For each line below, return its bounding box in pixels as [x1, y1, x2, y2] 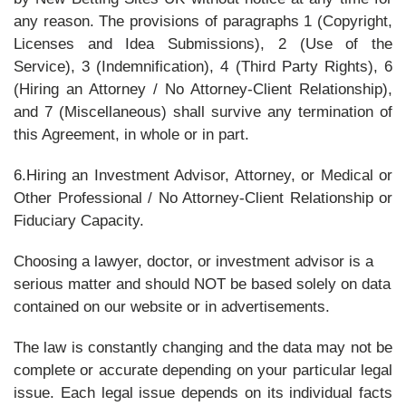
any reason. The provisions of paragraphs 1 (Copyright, [14, 13, 392, 30]
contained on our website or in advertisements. [14, 298, 330, 315]
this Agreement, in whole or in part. [14, 126, 249, 143]
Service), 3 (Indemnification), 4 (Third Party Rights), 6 [14, 58, 392, 75]
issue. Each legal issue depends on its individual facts [14, 384, 392, 401]
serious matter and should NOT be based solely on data [14, 275, 391, 293]
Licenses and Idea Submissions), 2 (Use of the [14, 35, 392, 53]
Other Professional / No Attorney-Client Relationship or [14, 189, 392, 207]
